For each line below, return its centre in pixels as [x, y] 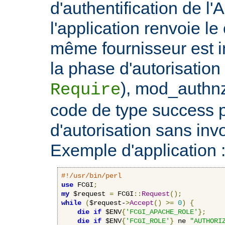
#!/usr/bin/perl [91, 176]
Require [85, 90]
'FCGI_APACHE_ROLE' [162, 212]
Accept [142, 203]
